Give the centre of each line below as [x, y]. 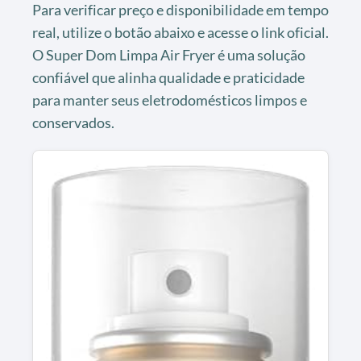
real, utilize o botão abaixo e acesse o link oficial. [180, 32]
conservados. [73, 122]
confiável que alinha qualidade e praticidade [168, 77]
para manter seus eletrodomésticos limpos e [170, 100]
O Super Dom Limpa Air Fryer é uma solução [169, 54]
